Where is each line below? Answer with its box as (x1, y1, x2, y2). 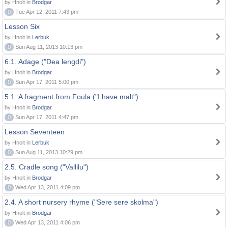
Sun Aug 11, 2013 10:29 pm (14, 149, 82, 155)
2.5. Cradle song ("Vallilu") (5, 163, 89, 171)
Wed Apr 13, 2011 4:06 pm (14, 219, 80, 225)
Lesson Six (5, 22, 40, 31)
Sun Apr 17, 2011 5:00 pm (14, 79, 78, 85)
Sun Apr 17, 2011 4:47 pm (14, 114, 78, 120)
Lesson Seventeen (5, 128, 65, 136)
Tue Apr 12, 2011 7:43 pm (14, 9, 78, 15)
